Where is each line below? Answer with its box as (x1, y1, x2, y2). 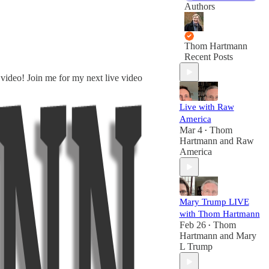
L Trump (179, 241, 213, 252)
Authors (184, 1, 215, 11)
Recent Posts (184, 52, 233, 62)
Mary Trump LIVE (179, 197, 249, 207)
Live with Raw (179, 102, 234, 112)
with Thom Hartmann (179, 209, 260, 219)
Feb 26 (179, 220, 206, 230)
